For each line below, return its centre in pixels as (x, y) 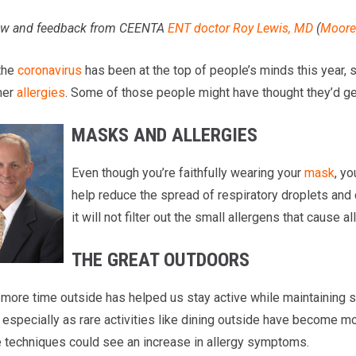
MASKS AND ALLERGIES (164, 135)
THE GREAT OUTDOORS (160, 259)
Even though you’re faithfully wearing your (188, 172)
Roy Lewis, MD (273, 28)
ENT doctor (198, 28)
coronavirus (49, 70)
